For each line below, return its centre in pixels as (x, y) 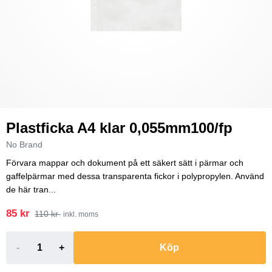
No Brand (24, 144)
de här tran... (31, 189)
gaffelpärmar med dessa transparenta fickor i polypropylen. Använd (135, 176)
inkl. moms (81, 214)
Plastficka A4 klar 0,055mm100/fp (119, 128)
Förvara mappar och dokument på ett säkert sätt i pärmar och (125, 163)
